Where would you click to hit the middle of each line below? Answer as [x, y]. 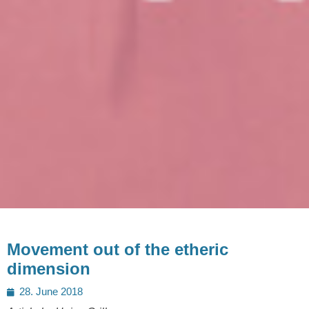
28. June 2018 [51, 292]
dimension [49, 269]
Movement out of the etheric [118, 250]
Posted [26, 291]
